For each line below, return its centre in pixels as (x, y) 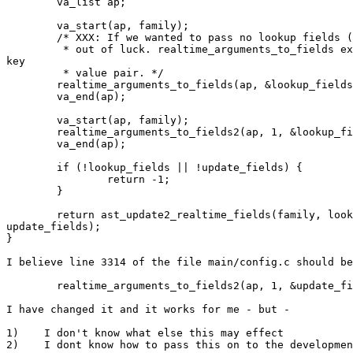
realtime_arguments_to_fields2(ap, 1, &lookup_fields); (32, 132)
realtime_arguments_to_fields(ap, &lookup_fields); (32, 85)
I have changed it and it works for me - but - (151, 310)
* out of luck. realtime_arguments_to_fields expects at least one (35, 50)
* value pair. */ (35, 73)
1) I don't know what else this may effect (148, 333)
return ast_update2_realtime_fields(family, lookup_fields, (32, 215)
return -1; (57, 180)
